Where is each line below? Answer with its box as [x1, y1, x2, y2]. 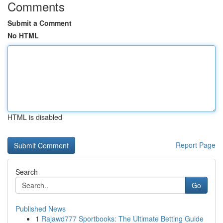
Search [15, 167, 38, 177]
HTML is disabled [7, 112, 62, 122]
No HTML [7, 30, 39, 40]
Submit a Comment [7, 18, 72, 28]
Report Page [176, 140, 216, 150]
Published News [15, 204, 66, 214]
